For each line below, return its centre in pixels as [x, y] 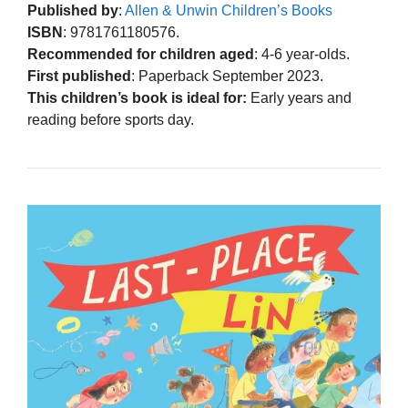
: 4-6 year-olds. [302, 55]
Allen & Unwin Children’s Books [229, 11]
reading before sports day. [111, 120]
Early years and [299, 98]
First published [79, 76]
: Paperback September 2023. [227, 76]
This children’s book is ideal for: [137, 98]
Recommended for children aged [141, 55]
